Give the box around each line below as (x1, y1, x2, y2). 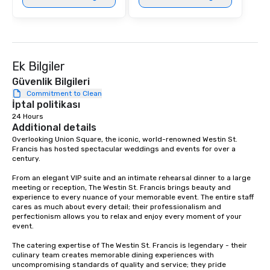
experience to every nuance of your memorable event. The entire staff (12, 193, 254, 202)
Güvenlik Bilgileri (12, 76, 90, 88)
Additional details (12, 122, 96, 134)
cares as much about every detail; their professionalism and (12, 202, 221, 212)
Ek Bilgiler (12, 59, 65, 74)
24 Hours (12, 112, 43, 121)
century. (12, 154, 46, 163)
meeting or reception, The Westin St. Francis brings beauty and (12, 183, 231, 192)
